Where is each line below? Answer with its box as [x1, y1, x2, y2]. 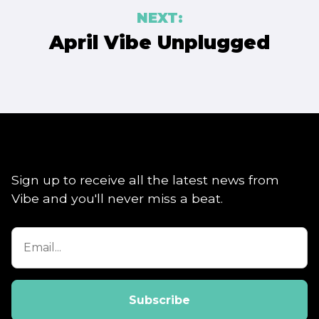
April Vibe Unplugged [49, 30, 270, 54]
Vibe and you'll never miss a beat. [11, 191, 223, 206]
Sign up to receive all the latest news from [11, 172, 279, 188]
